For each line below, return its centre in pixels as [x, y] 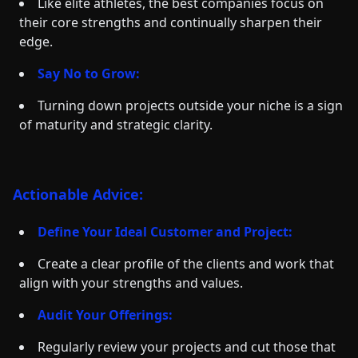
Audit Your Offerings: [105, 315]
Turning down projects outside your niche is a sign [190, 105]
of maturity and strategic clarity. [116, 125]
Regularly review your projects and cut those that [187, 347]
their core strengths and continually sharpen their [171, 22]
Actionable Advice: [78, 194]
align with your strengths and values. [131, 283]
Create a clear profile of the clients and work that [186, 264]
